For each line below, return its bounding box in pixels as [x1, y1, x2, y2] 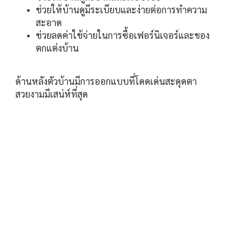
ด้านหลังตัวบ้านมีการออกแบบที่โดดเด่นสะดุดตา [15, 75, 197, 87]
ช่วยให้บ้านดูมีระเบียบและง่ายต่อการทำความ [36, 4, 207, 16]
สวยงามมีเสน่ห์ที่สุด [15, 88, 88, 100]
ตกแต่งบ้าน [36, 42, 79, 54]
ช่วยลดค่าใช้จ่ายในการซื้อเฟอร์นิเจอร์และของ [36, 29, 210, 41]
